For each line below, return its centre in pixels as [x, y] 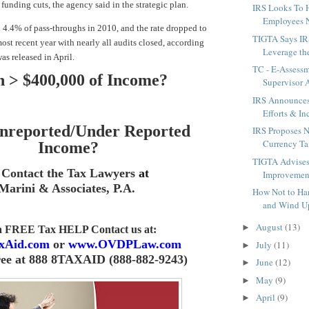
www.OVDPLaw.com [124, 244]
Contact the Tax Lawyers [70, 173]
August [270, 227]
